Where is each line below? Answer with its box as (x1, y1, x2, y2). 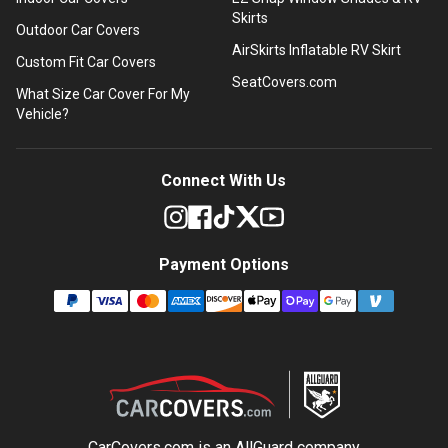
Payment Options (158, 254, 289, 274)
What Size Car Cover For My (16, 85, 190, 102)
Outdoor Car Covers (16, 21, 140, 38)
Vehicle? (16, 105, 69, 122)
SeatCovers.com (231, 73, 337, 90)
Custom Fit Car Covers (16, 53, 156, 70)
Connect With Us (161, 170, 287, 190)
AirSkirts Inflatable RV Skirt (231, 41, 401, 58)
